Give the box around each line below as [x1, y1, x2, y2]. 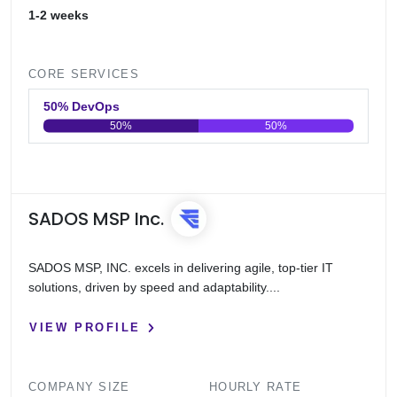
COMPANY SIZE [28, 380, 130, 394]
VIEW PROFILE [29, 321, 141, 335]
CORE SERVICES [28, 66, 139, 81]
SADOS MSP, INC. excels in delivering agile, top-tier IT [28, 260, 334, 275]
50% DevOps [72, 98, 121, 113]
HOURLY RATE [209, 380, 302, 394]
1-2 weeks [28, 7, 90, 22]
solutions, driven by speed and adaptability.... [28, 279, 281, 294]
